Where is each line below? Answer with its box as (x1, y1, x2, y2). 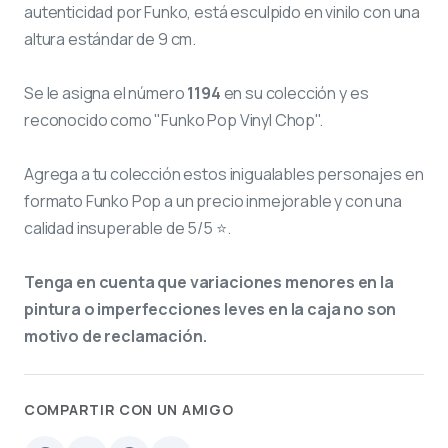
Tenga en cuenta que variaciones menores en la (24, 270, 394, 293)
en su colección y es (220, 81, 369, 104)
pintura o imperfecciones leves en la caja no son (24, 297, 397, 320)
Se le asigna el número (24, 81, 188, 104)
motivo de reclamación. (24, 324, 207, 347)
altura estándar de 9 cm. (24, 27, 197, 50)
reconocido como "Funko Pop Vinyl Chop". (24, 108, 323, 131)
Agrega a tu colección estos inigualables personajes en (24, 162, 424, 185)
